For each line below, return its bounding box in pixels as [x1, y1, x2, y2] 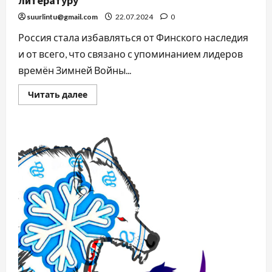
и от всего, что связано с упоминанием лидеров [18, 48, 243, 60]
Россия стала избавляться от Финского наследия [18, 32, 248, 44]
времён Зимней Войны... [18, 64, 131, 76]
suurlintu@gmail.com [27, 12, 98, 22]
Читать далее [28, 89, 87, 100]
